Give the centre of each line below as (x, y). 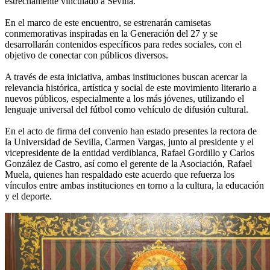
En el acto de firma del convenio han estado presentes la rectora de (131, 131)
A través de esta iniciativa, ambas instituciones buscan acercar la (126, 77)
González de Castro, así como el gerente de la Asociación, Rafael (128, 164)
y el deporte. (28, 196)
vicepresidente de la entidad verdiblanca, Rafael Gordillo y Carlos (130, 153)
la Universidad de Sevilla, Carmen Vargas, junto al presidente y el (129, 142)
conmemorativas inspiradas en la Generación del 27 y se (111, 34)
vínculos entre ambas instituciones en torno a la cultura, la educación (134, 186)
